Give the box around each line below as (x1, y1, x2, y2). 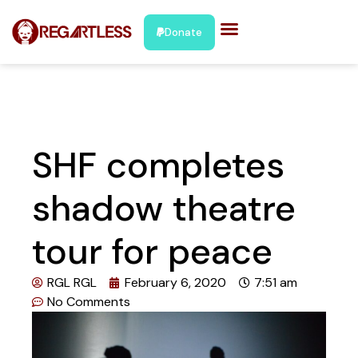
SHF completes (32, 141, 284, 189)
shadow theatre (32, 185, 296, 232)
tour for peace (32, 228, 272, 275)
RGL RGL (47, 274, 97, 291)
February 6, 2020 (125, 274, 226, 291)
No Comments (47, 293, 130, 310)
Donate (165, 25, 203, 39)
